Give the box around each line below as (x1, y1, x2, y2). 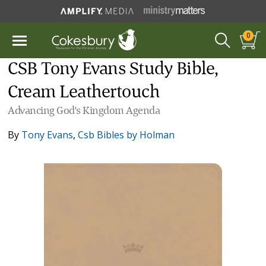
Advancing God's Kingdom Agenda (8, 106, 160, 116)
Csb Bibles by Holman (78, 128, 175, 141)
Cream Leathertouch (8, 84, 160, 102)
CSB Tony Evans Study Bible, (8, 61, 218, 78)
